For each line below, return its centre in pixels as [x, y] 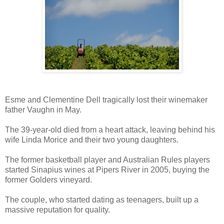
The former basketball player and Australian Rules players [107, 159]
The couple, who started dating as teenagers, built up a [102, 199]
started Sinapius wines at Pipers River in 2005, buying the [107, 169]
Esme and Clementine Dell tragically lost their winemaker [106, 99]
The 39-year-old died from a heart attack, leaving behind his [110, 129]
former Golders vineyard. [48, 179]
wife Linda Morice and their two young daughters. [92, 139]
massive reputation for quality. [57, 209]
